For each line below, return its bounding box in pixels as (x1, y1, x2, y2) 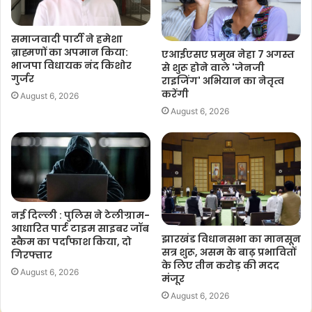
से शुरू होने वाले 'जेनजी (162, 61, 265, 75)
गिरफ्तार (11, 248, 52, 263)
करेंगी (162, 87, 189, 102)
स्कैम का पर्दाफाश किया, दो (11, 235, 132, 249)
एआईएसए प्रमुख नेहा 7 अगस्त (162, 47, 295, 62)
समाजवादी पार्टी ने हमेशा (11, 32, 123, 47)
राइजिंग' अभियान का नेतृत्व (162, 74, 284, 88)
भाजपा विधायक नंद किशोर (11, 58, 132, 73)
